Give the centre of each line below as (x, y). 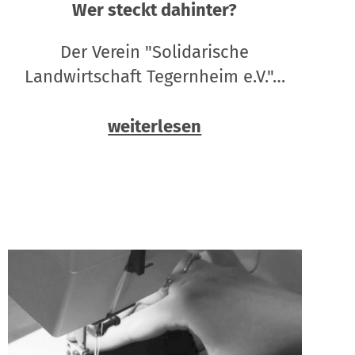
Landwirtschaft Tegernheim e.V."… (155, 77)
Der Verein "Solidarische (155, 52)
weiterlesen (155, 127)
